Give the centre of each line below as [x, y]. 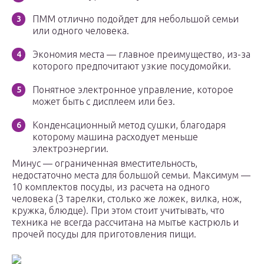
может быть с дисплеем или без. [104, 102]
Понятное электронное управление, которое [133, 90]
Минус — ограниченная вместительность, [105, 164]
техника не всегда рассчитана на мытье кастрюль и [125, 222]
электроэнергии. [70, 149]
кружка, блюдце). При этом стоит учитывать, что [118, 211]
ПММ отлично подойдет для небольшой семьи [136, 19]
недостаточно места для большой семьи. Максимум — [131, 175]
